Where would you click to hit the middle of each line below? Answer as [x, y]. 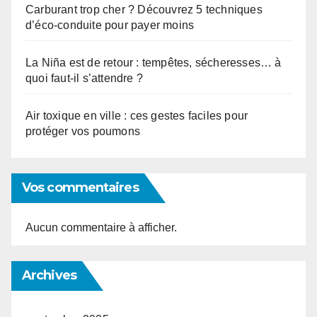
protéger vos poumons [83, 131]
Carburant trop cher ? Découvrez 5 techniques [144, 9]
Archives [49, 275]
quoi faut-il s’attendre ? [84, 78]
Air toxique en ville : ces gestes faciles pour [137, 115]
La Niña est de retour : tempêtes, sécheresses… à [154, 62]
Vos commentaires [80, 187]
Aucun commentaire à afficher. [101, 227]
